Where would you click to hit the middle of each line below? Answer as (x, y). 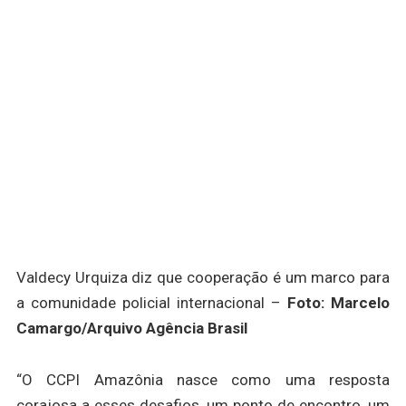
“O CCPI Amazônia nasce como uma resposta (203, 380)
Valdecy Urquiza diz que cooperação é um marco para (203, 278)
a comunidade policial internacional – (152, 303)
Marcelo (361, 303)
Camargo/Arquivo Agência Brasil (131, 329)
